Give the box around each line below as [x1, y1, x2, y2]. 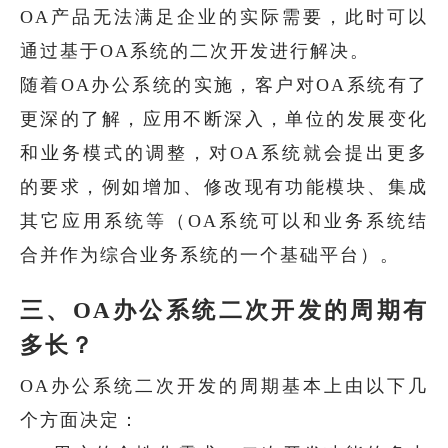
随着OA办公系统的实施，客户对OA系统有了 [20, 74, 428, 95]
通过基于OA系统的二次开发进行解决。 [20, 40, 370, 61]
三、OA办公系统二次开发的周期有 [20, 297, 428, 323]
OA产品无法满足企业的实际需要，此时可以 [20, 6, 428, 27]
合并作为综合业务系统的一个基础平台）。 [20, 244, 400, 265]
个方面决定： [20, 409, 140, 430]
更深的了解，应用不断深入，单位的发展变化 [20, 108, 428, 129]
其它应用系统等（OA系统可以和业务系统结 [20, 210, 428, 231]
